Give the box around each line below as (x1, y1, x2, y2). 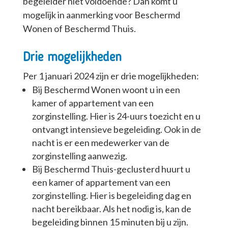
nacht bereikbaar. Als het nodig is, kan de (32, 203, 191, 215)
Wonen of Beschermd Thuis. (22, 23, 136, 35)
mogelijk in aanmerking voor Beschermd (22, 9, 180, 21)
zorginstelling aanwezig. (32, 150, 127, 162)
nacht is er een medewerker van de (32, 137, 169, 149)
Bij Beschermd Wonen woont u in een (32, 84, 180, 96)
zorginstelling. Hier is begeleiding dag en (32, 190, 191, 202)
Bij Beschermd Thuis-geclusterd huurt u (32, 163, 190, 175)
